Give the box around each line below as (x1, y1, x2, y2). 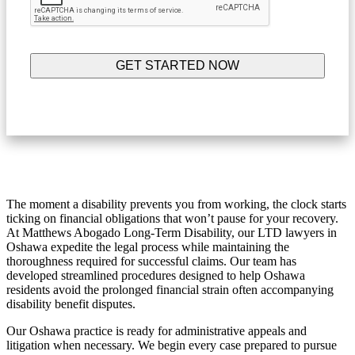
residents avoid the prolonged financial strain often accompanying (6, 282, 334, 296)
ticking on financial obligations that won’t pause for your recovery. (6, 211, 338, 225)
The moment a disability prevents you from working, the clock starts (6, 197, 346, 211)
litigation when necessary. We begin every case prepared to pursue (6, 338, 337, 352)
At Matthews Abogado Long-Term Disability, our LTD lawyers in (6, 225, 337, 239)
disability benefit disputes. (6, 296, 136, 311)
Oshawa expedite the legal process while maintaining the (6, 239, 289, 254)
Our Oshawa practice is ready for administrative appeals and (6, 323, 307, 338)
